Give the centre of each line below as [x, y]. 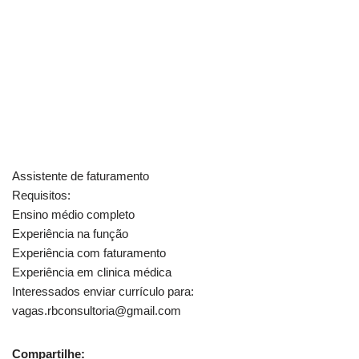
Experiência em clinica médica [92, 272]
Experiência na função [70, 233]
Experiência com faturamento [89, 252]
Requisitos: [41, 195]
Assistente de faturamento [81, 175]
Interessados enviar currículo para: [103, 291]
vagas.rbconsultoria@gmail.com [97, 310]
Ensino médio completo [73, 214]
